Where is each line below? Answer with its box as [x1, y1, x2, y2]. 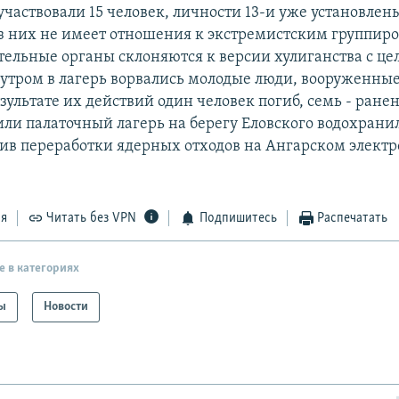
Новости [44, 299, 89, 313]
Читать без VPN [46, 211, 137, 226]
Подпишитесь [199, 211, 277, 226]
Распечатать [317, 211, 388, 226]
